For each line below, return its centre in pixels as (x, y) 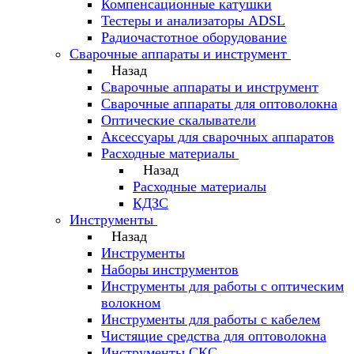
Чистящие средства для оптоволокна (214, 336)
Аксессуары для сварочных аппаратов (218, 137)
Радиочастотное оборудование (194, 37)
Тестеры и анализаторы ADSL (193, 21)
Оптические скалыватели (179, 120)
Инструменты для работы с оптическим (222, 286)
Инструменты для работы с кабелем (211, 319)
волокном (131, 303)
